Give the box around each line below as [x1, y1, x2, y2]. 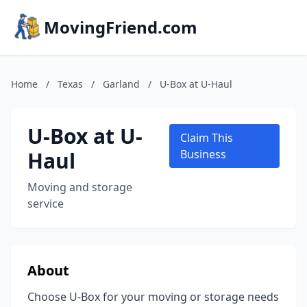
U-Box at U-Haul [160, 77, 232, 90]
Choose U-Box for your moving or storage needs [27, 289, 279, 304]
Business [180, 147, 227, 162]
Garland [103, 77, 140, 90]
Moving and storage [27, 180, 132, 195]
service [27, 196, 64, 211]
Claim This [180, 130, 234, 145]
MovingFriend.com [44, 16, 197, 38]
